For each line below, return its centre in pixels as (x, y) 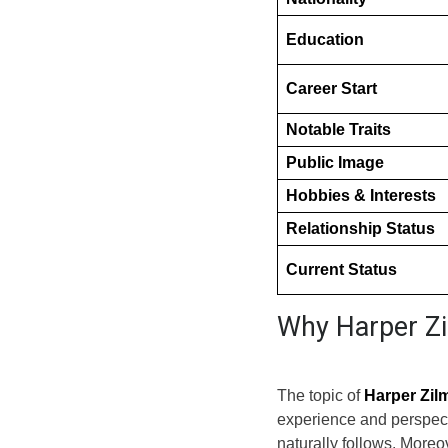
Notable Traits (338, 129)
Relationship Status (360, 228)
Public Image (335, 162)
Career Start (331, 88)
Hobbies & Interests (361, 195)
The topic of (320, 395)
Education (325, 39)
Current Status (341, 269)
